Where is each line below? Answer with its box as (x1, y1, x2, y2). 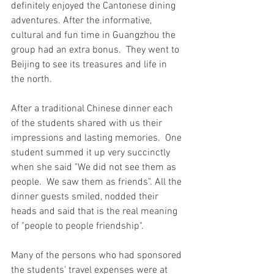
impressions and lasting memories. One (11, 132, 184, 144)
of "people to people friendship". (11, 220, 146, 232)
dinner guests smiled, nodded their (11, 191, 161, 203)
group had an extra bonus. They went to (11, 44, 182, 56)
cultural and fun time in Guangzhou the (11, 29, 178, 42)
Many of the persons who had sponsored (11, 250, 184, 262)
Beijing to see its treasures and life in (11, 59, 169, 71)
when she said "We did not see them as (11, 161, 179, 174)
